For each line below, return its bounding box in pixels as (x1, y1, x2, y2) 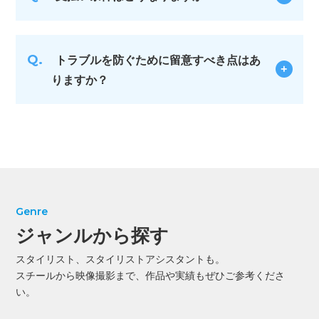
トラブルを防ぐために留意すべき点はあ (56, 53, 261, 66)
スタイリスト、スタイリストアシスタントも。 (16, 253, 226, 265)
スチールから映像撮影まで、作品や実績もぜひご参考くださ (16, 269, 286, 281)
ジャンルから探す (16, 224, 169, 246)
